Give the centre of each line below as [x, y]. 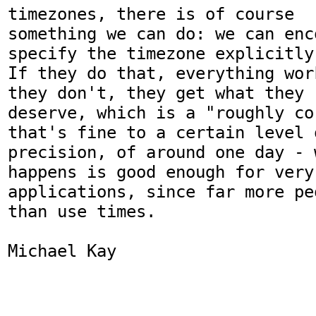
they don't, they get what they [156, 93]
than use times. [82, 211]
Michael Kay [62, 251]
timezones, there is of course [151, 14]
